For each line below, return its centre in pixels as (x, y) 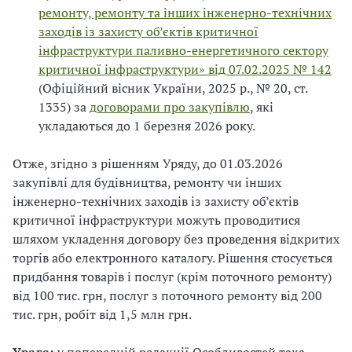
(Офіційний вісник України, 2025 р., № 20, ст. (173, 88)
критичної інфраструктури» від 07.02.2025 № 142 (185, 69)
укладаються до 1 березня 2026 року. (147, 125)
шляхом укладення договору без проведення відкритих (176, 238)
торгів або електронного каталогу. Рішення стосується (172, 257)
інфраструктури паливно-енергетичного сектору (183, 50)
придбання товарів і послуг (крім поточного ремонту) (172, 276)
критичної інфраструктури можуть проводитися (156, 220)
